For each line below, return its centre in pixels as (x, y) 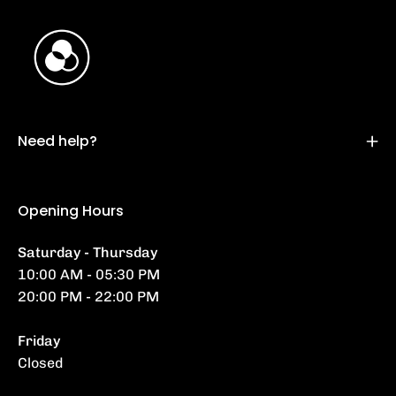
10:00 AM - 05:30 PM (89, 275)
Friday (39, 341)
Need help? (57, 141)
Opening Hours (71, 211)
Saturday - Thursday (88, 253)
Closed (40, 363)
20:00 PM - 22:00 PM (88, 297)
